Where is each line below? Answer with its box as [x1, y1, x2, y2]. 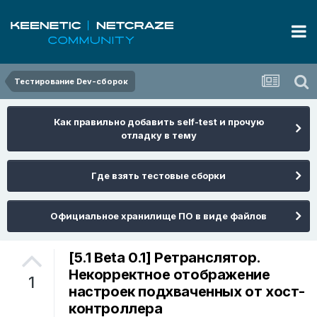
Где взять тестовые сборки [91, 170, 226, 181]
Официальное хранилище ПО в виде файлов [50, 210, 267, 221]
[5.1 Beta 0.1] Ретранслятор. [69, 249, 260, 267]
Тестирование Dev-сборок [14, 76, 128, 86]
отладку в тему [120, 129, 197, 141]
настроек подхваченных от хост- [69, 283, 306, 301]
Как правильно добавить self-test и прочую [53, 116, 264, 127]
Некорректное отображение [69, 266, 270, 284]
